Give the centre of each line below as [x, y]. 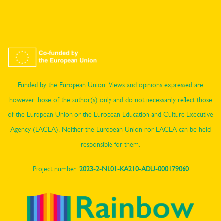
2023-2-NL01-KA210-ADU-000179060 [133, 168]
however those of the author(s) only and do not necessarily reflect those [110, 99]
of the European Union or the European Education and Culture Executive [110, 114]
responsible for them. [110, 144]
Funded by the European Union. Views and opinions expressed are [110, 85]
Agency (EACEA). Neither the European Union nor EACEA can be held [110, 129]
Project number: [55, 168]
